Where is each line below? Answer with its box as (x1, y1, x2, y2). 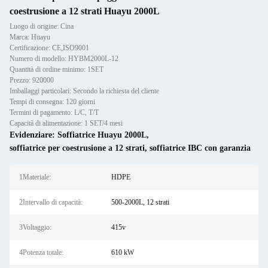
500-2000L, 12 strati (111, 198, 169, 206)
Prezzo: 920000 (10, 76, 54, 84)
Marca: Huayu (10, 33, 50, 41)
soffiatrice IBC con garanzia (150, 144, 251, 153)
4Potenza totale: (19, 248, 63, 257)
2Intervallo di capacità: (19, 198, 83, 206)
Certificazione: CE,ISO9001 (10, 44, 89, 52)
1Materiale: (19, 173, 51, 181)
